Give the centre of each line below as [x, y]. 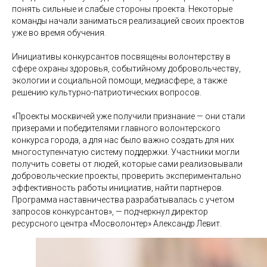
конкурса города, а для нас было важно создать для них [123, 140]
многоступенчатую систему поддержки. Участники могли [126, 152]
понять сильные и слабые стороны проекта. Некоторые [122, 9]
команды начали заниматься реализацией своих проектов [128, 21]
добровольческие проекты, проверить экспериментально [127, 176]
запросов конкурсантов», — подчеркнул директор [110, 211]
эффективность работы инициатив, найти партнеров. [118, 187]
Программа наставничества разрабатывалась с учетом [123, 199]
